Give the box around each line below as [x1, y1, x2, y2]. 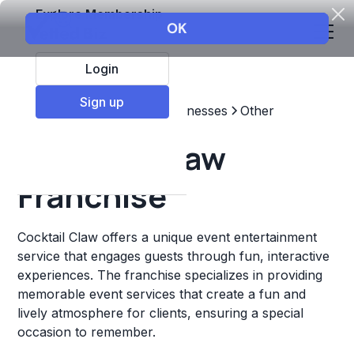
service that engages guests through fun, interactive [17, 248, 330, 264]
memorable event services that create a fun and [17, 286, 307, 302]
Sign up [80, 93, 125, 110]
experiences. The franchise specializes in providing [17, 267, 323, 283]
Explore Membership [35, 6, 163, 22]
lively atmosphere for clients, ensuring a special [17, 305, 304, 321]
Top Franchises [17, 103, 111, 119]
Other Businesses [123, 103, 228, 119]
